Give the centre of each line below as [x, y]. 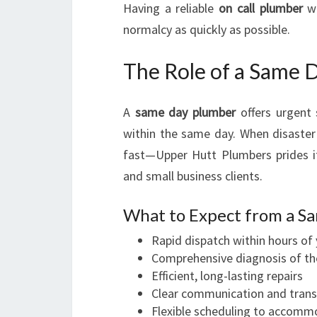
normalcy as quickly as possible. [207, 29]
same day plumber [185, 112]
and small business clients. [193, 176]
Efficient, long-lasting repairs [227, 276]
